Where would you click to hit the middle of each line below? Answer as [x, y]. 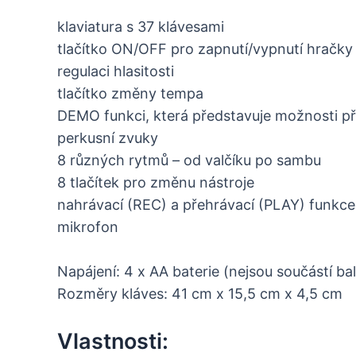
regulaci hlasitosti [116, 71]
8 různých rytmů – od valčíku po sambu [189, 160]
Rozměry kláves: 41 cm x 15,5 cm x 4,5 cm [200, 294]
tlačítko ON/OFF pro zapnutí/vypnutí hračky [205, 48]
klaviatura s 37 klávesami [141, 26]
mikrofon [88, 226]
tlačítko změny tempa [130, 93]
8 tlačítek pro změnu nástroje [156, 182]
